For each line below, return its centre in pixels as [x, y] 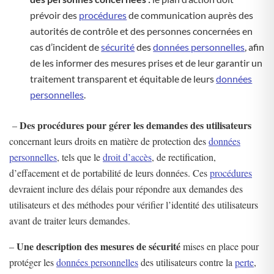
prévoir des [55, 15]
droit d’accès [127, 157]
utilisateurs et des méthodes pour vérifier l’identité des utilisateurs [134, 205]
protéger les [33, 262]
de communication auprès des [190, 15]
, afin [255, 47]
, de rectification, [184, 157]
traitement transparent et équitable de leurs [123, 79]
